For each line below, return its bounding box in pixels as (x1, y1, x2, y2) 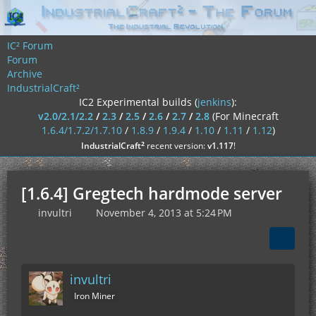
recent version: (144, 140, 207, 152)
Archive (7, 67, 42, 80)
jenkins (197, 95, 231, 109)
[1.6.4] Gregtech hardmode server (21, 182, 282, 205)
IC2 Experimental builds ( (79, 95, 197, 109)
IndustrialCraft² (7, 81, 80, 95)
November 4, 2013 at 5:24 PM (96, 206, 232, 219)
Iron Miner (74, 289, 115, 302)
